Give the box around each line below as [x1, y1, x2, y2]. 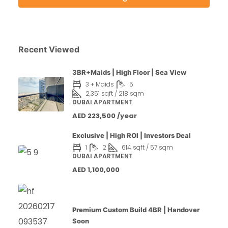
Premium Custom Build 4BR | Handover [72, 206, 199, 214]
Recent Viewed [18, 44, 79, 54]
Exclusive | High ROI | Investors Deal [72, 131, 191, 139]
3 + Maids [85, 80, 114, 89]
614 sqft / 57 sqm [122, 143, 173, 152]
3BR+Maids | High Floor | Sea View [72, 68, 186, 76]
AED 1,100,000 [72, 165, 120, 175]
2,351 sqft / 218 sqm [85, 89, 144, 98]
